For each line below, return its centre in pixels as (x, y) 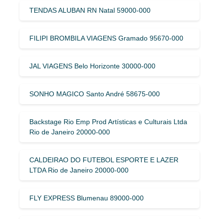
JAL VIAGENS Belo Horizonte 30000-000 (92, 66)
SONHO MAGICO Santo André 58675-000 (95, 94)
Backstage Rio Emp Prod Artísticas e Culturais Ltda (108, 121)
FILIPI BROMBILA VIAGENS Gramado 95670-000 (106, 38)
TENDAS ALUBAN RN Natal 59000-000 (90, 10)
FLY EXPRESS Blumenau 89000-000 (87, 198)
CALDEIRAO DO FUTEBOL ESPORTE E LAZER (104, 160)
